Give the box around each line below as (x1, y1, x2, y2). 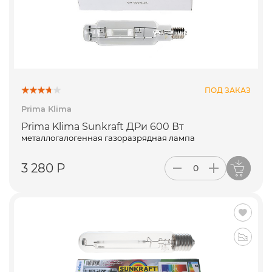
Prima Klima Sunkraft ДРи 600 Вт (21, 121, 184, 133)
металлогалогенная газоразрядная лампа (21, 133, 195, 143)
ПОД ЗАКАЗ (205, 85, 251, 95)
